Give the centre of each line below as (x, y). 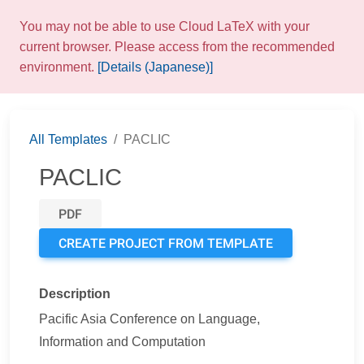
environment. (58, 67)
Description (75, 294)
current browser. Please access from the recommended (177, 47)
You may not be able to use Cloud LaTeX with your (165, 26)
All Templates (68, 139)
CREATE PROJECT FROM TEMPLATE (166, 243)
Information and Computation (122, 341)
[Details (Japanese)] (155, 67)
